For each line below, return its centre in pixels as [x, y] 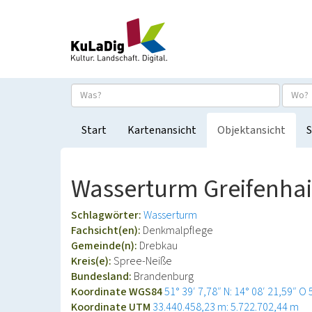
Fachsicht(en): [107, 231]
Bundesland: [102, 276]
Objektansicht [251, 130]
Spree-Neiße [143, 261]
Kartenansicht [162, 130]
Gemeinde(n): [105, 246]
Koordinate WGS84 [118, 292]
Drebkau [158, 246]
